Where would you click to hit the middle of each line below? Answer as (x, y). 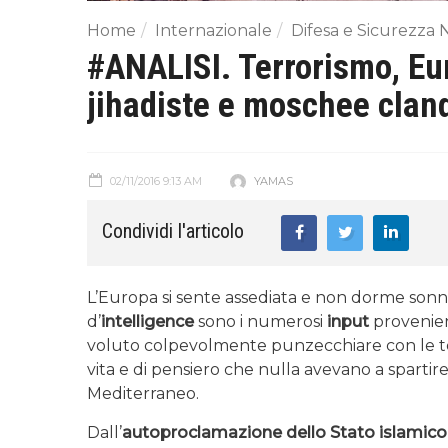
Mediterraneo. (143, 393)
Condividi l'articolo (173, 230)
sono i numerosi (260, 321)
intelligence (147, 321)
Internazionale (213, 30)
